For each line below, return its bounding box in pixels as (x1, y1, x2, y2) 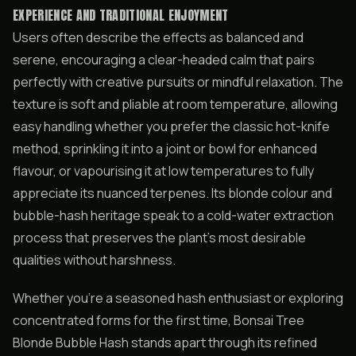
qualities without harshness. (13, 251, 176, 269)
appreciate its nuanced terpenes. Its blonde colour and (13, 184, 332, 202)
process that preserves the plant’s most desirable (13, 229, 306, 246)
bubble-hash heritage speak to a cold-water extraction (13, 207, 334, 224)
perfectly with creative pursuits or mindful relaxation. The (13, 73, 343, 91)
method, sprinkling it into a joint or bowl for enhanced (13, 140, 317, 157)
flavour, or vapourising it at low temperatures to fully (13, 162, 314, 180)
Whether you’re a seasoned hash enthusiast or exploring (13, 289, 343, 307)
